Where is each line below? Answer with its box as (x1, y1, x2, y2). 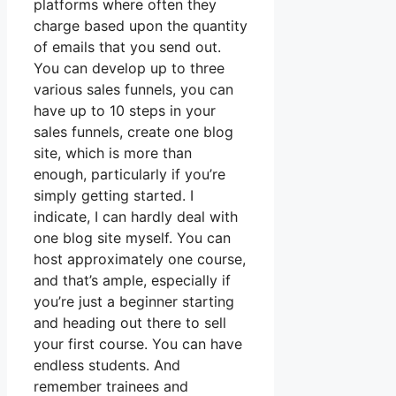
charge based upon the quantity (34, 17, 247, 35)
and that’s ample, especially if (34, 271, 231, 290)
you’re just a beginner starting (34, 293, 234, 311)
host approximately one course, (34, 250, 246, 269)
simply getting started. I (34, 187, 194, 205)
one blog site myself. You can (34, 229, 231, 247)
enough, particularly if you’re (34, 165, 225, 184)
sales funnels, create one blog (34, 123, 233, 141)
